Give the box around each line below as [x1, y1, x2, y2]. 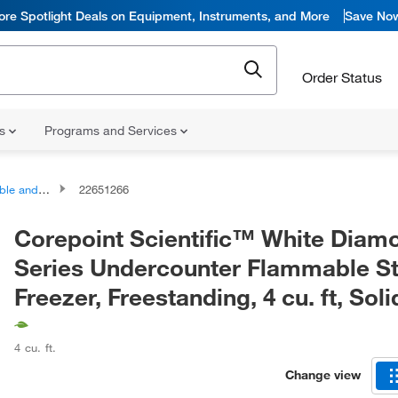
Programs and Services [44, 123, 180, 139]
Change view [285, 366, 361, 383]
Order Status [302, 68, 382, 86]
